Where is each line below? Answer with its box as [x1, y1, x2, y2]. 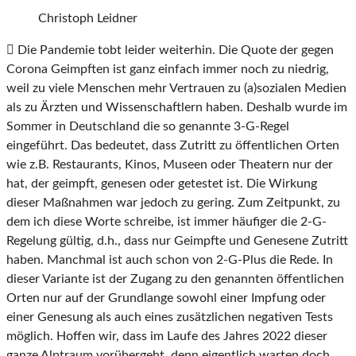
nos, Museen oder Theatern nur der [137, 158, 333, 172]
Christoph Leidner [38, 12, 137, 25]
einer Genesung [6, 311, 96, 324]
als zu [6, 101, 41, 114]
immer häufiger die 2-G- [194, 215, 327, 229]
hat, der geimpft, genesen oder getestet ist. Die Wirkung [6, 177, 317, 191]
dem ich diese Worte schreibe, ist [6, 215, 194, 229]
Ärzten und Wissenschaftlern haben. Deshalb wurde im [41, 101, 347, 114]
